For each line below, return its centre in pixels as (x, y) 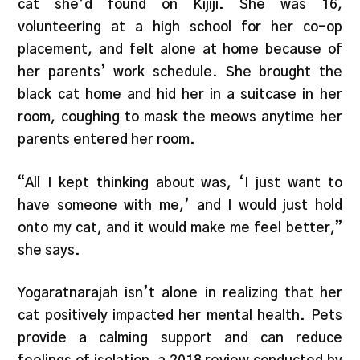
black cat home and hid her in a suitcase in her (180, 95)
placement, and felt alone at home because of (180, 50)
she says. (49, 250)
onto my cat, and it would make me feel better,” (180, 227)
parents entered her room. (107, 140)
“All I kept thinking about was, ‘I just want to (180, 182)
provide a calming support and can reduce (180, 338)
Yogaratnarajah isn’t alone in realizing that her (180, 293)
